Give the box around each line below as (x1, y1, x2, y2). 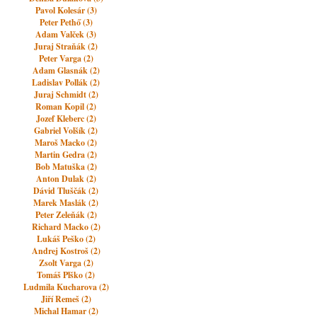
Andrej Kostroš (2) (31, 245, 100, 257)
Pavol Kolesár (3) (35, 4, 97, 16)
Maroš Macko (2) (35, 137, 98, 149)
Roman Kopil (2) (35, 100, 97, 113)
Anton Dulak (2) (35, 173, 96, 185)
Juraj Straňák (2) (34, 40, 98, 52)
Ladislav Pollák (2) (32, 76, 100, 88)
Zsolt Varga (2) (38, 257, 93, 269)
